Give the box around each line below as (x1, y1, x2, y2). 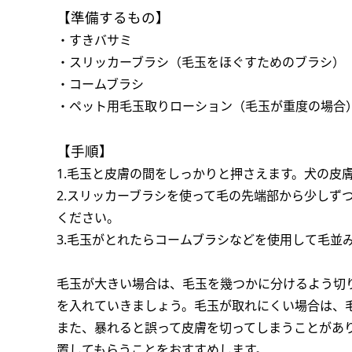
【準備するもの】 (57, 8, 170, 27)
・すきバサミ (57, 31, 132, 49)
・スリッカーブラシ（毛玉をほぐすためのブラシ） (57, 53, 345, 71)
